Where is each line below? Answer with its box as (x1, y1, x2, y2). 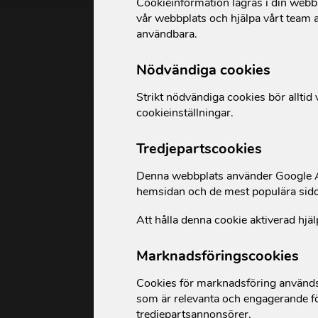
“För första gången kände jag (115, 275, 290, 293)
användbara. (136, 26, 198, 42)
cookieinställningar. (136, 105, 234, 121)
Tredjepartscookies (136, 139, 263, 158)
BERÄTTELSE (260, 106, 311, 118)
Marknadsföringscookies (136, 246, 300, 265)
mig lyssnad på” (115, 292, 210, 310)
